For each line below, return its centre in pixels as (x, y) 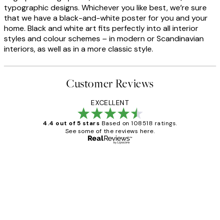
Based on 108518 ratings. (139, 124)
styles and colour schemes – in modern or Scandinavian (104, 39)
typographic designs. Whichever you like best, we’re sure (105, 8)
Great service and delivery (111, 184)
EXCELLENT (110, 103)
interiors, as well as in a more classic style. (79, 49)
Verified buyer (179, 159)
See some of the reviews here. (110, 131)
